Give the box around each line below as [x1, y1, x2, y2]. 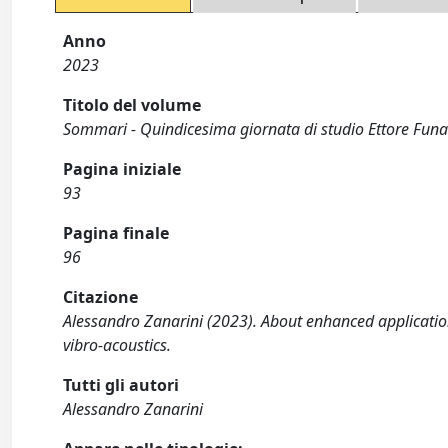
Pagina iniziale [63, 158, 182, 181]
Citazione [63, 286, 139, 309]
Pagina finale [63, 222, 170, 245]
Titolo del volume [63, 94, 202, 117]
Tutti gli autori [63, 374, 180, 397]
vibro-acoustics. [63, 334, 172, 357]
